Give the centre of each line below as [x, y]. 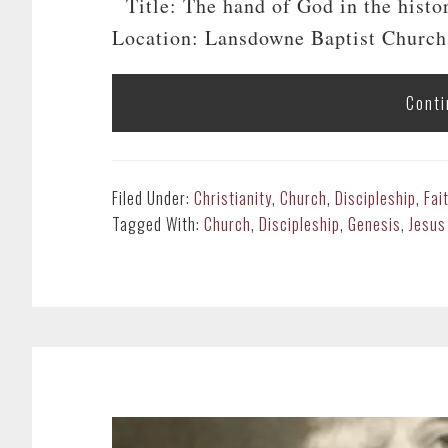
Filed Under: [153, 198]
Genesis [374, 224]
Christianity [233, 198]
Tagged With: [158, 224]
